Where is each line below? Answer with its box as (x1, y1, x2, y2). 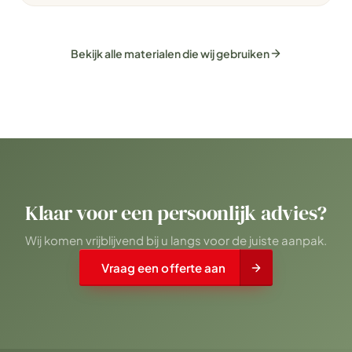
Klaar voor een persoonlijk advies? (24, 199, 328, 227)
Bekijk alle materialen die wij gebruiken (70, 46, 269, 60)
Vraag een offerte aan (101, 260, 226, 275)
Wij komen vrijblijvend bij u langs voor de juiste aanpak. (24, 233, 327, 247)
